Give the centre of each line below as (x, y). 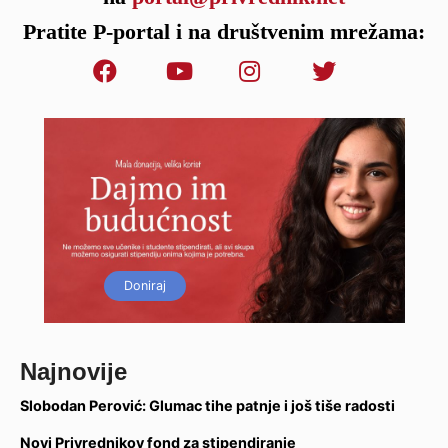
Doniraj (145, 285)
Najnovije (73, 371)
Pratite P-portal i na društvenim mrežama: (224, 31)
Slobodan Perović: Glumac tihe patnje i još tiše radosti (207, 405)
